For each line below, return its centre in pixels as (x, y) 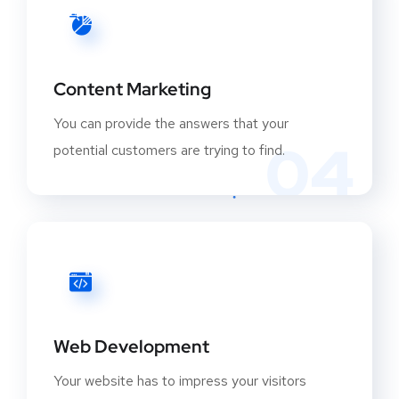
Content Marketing (132, 90)
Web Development (131, 347)
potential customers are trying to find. (169, 151)
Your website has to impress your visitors (180, 381)
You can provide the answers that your (171, 124)
